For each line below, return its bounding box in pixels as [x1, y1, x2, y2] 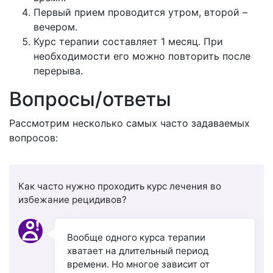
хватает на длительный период [67, 245, 208, 257]
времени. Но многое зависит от [67, 258, 210, 271]
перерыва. [34, 65, 83, 77]
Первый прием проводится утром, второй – [34, 6, 247, 19]
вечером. [34, 21, 77, 34]
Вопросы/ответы [9, 87, 171, 112]
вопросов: [9, 132, 58, 144]
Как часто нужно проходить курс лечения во [18, 180, 221, 193]
